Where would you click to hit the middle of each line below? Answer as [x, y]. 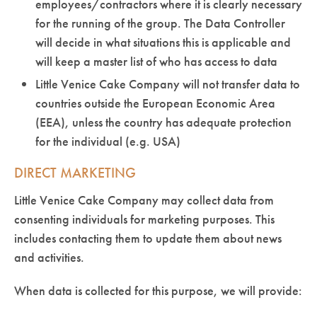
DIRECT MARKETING [75, 172]
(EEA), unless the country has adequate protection [163, 122]
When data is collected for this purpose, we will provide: [158, 290]
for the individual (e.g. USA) [108, 141]
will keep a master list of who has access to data [156, 61]
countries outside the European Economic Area [155, 103]
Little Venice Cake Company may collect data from [144, 200]
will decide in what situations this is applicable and [163, 42]
